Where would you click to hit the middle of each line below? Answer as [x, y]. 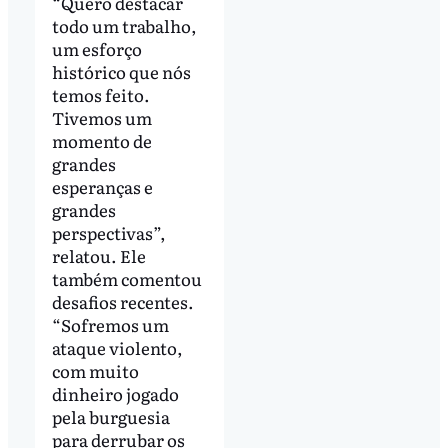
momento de [101, 140]
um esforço [96, 48]
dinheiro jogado [115, 393]
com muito [95, 370]
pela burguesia [110, 416]
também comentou [126, 278]
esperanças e [102, 186]
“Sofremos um [110, 324]
